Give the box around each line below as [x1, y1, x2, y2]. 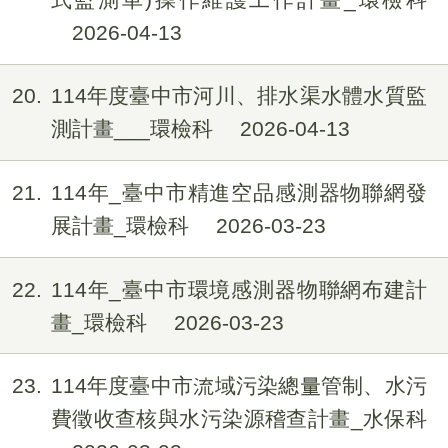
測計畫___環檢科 [50, 117, 219, 141]
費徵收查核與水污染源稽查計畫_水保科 [50, 407, 427, 431]
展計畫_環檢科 [50, 214, 195, 237]
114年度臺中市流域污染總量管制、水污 [50, 374, 427, 398]
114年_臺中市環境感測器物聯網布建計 [50, 277, 427, 301]
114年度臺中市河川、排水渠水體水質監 [50, 84, 427, 108]
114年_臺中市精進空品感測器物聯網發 [50, 181, 427, 204]
